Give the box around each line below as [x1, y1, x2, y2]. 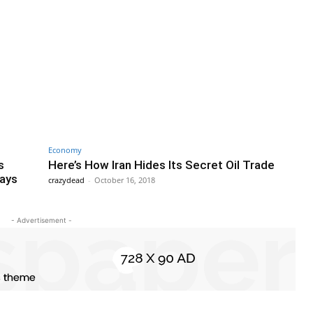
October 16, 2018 [94, 174, 155, 185]
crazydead [48, 174, 85, 185]
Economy [48, 144, 82, 155]
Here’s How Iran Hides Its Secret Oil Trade [48, 157, 275, 172]
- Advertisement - [10, 215, 72, 224]
